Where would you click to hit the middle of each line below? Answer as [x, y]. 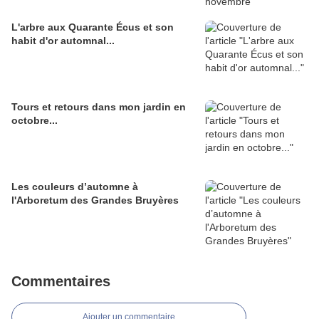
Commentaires [61, 281]
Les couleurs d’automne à [75, 186]
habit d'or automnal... [63, 40]
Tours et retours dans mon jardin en [99, 106]
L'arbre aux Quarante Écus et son [93, 27]
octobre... [35, 120]
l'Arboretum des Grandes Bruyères [95, 200]
